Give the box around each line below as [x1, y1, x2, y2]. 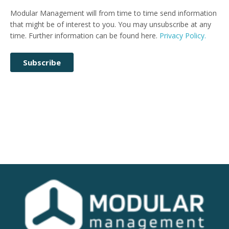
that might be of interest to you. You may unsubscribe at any [10, 19, 211, 30]
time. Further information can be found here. [10, 31, 159, 41]
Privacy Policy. [159, 31, 206, 41]
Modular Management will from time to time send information [10, 8, 217, 18]
